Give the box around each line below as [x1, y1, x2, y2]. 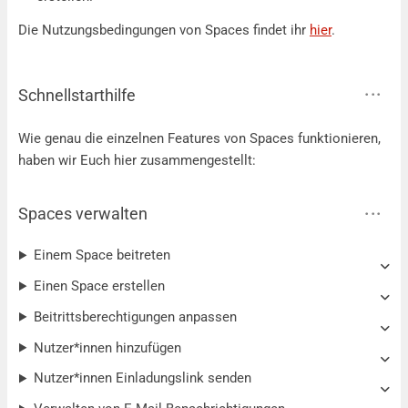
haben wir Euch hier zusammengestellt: [18, 151, 256, 168]
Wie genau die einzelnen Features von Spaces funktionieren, [18, 129, 381, 147]
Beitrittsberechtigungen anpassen [33, 308, 237, 325]
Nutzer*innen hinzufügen [33, 339, 181, 356]
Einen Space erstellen [33, 278, 165, 295]
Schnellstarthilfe [18, 85, 136, 105]
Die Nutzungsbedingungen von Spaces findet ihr [18, 21, 310, 38]
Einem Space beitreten [33, 247, 170, 264]
